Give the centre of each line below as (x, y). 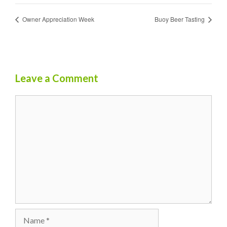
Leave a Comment (57, 78)
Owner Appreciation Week (58, 19)
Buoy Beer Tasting (180, 19)
